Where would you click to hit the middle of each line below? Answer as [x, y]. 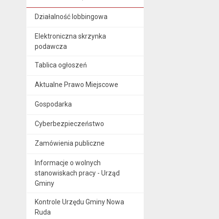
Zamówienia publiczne [69, 143]
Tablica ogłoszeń [61, 65]
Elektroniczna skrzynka [70, 36]
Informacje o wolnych [67, 163]
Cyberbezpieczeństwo [69, 123]
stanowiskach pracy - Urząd [77, 173]
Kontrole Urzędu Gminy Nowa [79, 202]
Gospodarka [53, 104]
